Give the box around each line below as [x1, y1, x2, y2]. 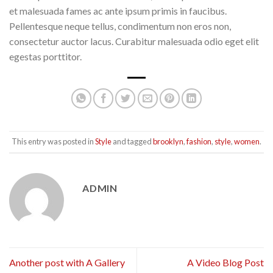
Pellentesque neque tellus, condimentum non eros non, [9, 19, 231, 32]
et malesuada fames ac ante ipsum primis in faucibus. [9, 4, 227, 16]
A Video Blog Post [187, 257, 264, 269]
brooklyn [153, 136, 183, 147]
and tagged [112, 136, 153, 147]
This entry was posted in [12, 136, 95, 147]
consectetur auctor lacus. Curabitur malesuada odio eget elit [9, 35, 259, 47]
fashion [186, 136, 211, 147]
